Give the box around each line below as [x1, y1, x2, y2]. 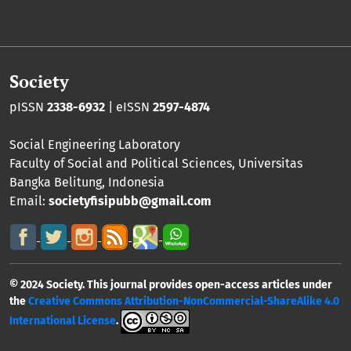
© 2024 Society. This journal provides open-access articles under [9, 277, 332, 291]
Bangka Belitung [9, 174, 102, 190]
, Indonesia [102, 174, 165, 190]
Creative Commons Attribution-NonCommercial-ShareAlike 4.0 [28, 294, 339, 308]
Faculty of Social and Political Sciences [9, 155, 232, 171]
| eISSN [105, 99, 153, 114]
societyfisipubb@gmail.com [49, 193, 212, 208]
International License [9, 313, 116, 327]
